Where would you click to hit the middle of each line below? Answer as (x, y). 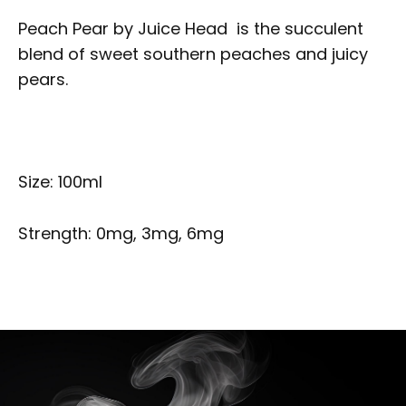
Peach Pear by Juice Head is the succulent (191, 28)
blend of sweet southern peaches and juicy (193, 53)
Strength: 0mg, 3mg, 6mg (121, 234)
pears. (43, 79)
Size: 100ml (60, 182)
